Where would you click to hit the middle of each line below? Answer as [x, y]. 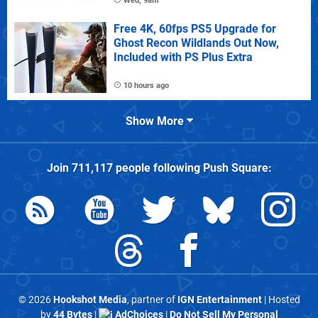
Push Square [235, 168]
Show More [156, 121]
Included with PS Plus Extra [183, 57]
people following [158, 168]
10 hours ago [146, 85]
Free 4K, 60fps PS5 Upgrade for [195, 28]
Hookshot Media [90, 300]
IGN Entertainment [219, 300]
